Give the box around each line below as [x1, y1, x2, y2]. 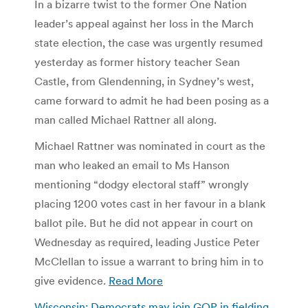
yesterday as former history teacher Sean [34, 54, 240, 69]
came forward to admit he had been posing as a [34, 93, 269, 107]
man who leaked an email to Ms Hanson [34, 157, 230, 172]
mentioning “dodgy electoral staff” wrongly [34, 177, 249, 191]
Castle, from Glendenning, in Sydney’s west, [34, 74, 254, 88]
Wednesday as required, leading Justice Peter [34, 234, 260, 249]
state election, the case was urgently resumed [34, 35, 263, 49]
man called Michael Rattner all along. [34, 112, 217, 126]
